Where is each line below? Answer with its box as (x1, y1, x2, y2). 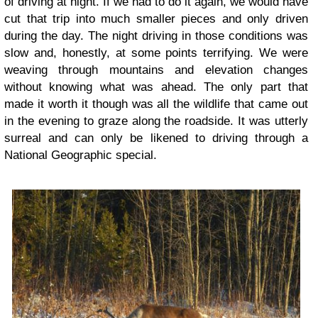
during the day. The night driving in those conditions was (4, 28, 308, 43)
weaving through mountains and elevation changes (4, 62, 308, 77)
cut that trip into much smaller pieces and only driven (4, 11, 308, 26)
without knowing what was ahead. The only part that (4, 79, 308, 94)
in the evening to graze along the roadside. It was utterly (4, 114, 308, 128)
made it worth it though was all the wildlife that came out (4, 97, 308, 111)
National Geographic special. (4, 148, 157, 162)
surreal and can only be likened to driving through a (4, 131, 308, 145)
